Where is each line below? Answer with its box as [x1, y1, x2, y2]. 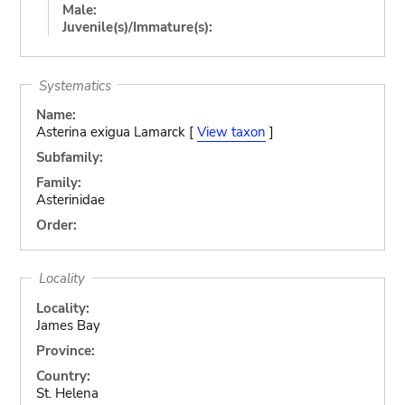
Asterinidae [35, 191, 105, 209]
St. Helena [35, 383, 99, 402]
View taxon [196, 123, 266, 141]
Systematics [38, 76, 111, 94]
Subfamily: [35, 148, 103, 166]
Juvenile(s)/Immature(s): [61, 17, 212, 36]
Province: [35, 341, 95, 360]
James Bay [35, 316, 100, 334]
